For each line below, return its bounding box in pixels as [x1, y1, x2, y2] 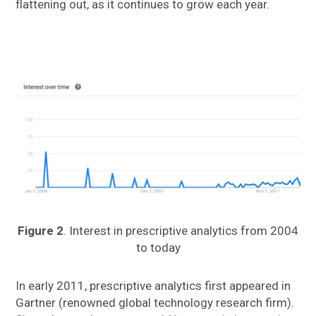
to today [135, 241, 181, 255]
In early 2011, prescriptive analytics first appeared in [16, 279, 291, 293]
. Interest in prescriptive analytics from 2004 [63, 224, 298, 238]
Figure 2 [18, 224, 63, 238]
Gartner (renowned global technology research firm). [16, 296, 295, 310]
